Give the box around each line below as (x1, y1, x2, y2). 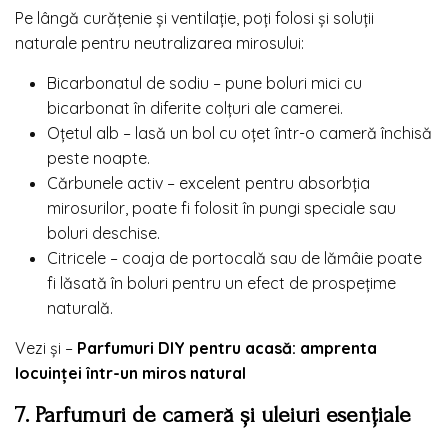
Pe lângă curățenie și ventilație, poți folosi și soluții (15, 7, 374, 28)
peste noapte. (47, 147, 150, 168)
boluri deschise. (47, 222, 160, 243)
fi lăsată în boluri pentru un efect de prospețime (47, 272, 396, 293)
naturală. (47, 297, 113, 318)
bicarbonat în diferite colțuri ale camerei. (47, 97, 343, 118)
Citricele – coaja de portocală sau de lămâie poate (47, 247, 422, 268)
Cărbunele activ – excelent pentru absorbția (47, 172, 370, 193)
